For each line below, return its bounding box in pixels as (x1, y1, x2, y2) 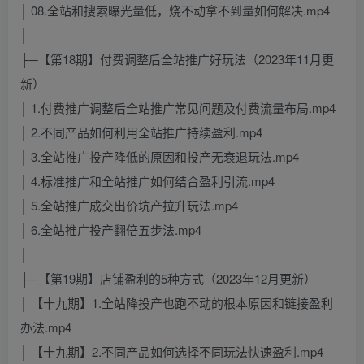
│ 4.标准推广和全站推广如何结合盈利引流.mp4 (20, 172, 275, 190)
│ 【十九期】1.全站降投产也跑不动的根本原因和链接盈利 (20, 294, 333, 312)
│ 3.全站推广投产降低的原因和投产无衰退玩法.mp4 (20, 148, 299, 166)
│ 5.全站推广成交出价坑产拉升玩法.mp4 (20, 197, 238, 214)
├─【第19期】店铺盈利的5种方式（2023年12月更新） (20, 270, 316, 288)
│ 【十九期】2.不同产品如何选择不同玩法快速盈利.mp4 (20, 343, 323, 361)
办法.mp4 (20, 318, 71, 336)
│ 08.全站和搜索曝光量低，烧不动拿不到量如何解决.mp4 (20, 2, 330, 19)
